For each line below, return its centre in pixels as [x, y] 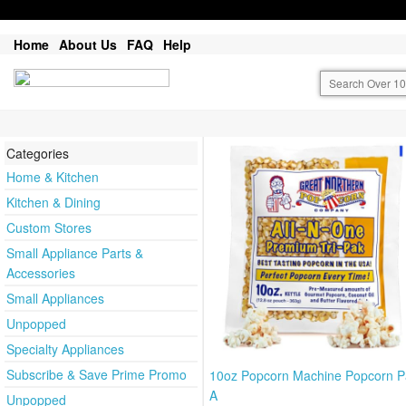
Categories [38, 154]
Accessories [41, 273]
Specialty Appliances [65, 349]
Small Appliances [55, 299]
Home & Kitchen [53, 177]
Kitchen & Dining [53, 203]
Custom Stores [49, 228]
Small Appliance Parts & [75, 253]
